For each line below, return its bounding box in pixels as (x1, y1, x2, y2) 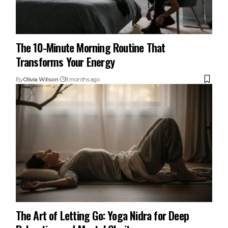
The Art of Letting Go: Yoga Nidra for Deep (15, 207, 189, 223)
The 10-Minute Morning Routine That (15, 39, 165, 55)
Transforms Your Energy (15, 53, 115, 70)
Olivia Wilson (22, 75, 59, 83)
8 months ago (65, 75, 100, 83)
